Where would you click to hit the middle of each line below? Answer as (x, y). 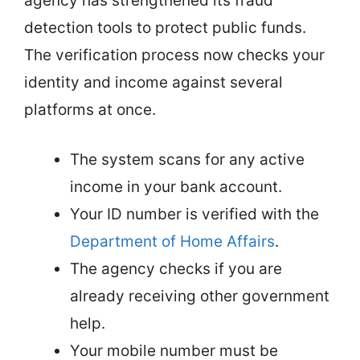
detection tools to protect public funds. (165, 27)
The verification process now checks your (174, 55)
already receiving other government (200, 296)
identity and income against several (153, 82)
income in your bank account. (176, 187)
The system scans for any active (187, 160)
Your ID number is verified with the (194, 214)
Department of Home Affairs (172, 241)
